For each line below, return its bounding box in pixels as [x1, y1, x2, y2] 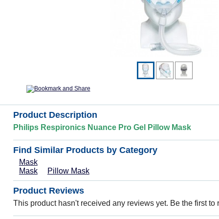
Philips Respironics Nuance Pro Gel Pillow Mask [13, 123, 191, 132]
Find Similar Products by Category [13, 145, 157, 155]
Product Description [13, 110, 97, 120]
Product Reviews [13, 186, 84, 196]
